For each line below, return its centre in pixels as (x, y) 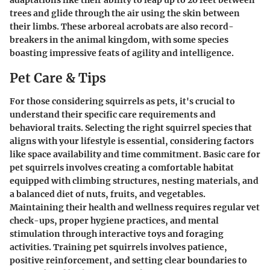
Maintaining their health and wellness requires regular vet (135, 207)
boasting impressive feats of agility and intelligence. (122, 53)
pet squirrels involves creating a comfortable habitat (122, 167)
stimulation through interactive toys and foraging (117, 234)
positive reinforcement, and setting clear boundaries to (128, 260)
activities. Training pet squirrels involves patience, (118, 247)
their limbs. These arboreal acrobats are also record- (122, 27)
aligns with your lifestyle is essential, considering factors (132, 141)
